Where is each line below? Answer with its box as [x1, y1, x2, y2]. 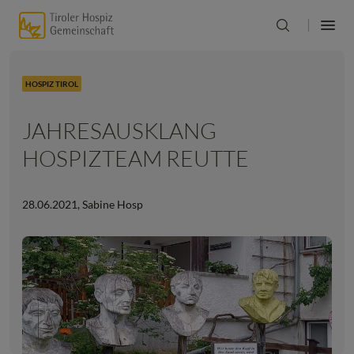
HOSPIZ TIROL [25, 79, 78, 88]
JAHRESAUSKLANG [22, 117, 217, 144]
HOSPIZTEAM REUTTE [22, 145, 249, 171]
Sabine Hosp [80, 198, 143, 211]
